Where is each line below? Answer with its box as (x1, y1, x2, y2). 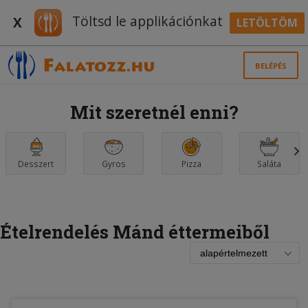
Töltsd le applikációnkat (69, 12, 223, 31)
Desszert (18, 158, 54, 170)
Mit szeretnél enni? (69, 100, 239, 124)
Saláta (257, 158, 282, 170)
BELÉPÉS (255, 60, 287, 71)
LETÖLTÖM (236, 14, 298, 30)
